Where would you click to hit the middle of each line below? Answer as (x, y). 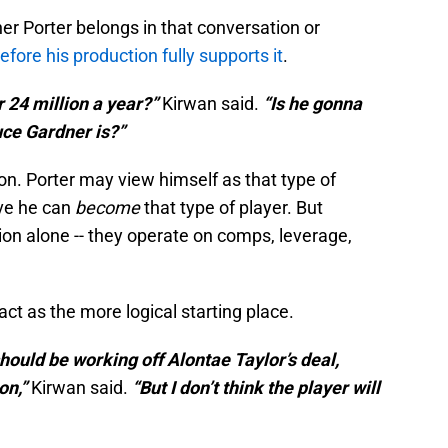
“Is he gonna (312, 104)
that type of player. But (231, 208)
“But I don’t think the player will (256, 388)
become (107, 208)
